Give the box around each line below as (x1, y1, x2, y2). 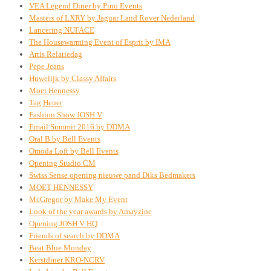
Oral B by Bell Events (29, 134, 100, 143)
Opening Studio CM (29, 158, 96, 168)
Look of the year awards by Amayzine (29, 206, 152, 216)
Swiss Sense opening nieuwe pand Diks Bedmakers (29, 170, 195, 180)
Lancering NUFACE (29, 25, 94, 34)
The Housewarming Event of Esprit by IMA (29, 37, 171, 47)
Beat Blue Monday (29, 243, 91, 252)
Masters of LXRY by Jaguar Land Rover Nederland (29, 13, 195, 22)
